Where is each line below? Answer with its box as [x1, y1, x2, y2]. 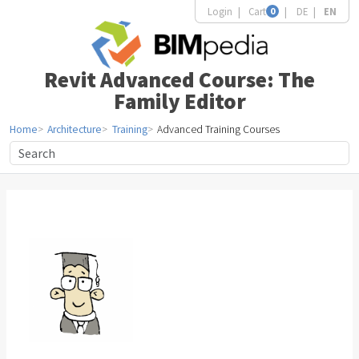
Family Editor [113, 87, 246, 115]
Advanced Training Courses [157, 123, 280, 137]
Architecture [47, 123, 103, 137]
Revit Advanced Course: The [44, 66, 315, 94]
